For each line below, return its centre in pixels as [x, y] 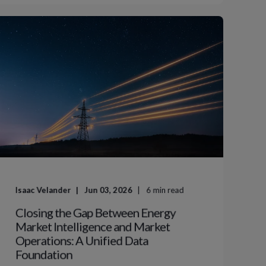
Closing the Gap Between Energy [95, 212]
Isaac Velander [43, 190]
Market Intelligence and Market [93, 226]
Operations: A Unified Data [82, 240]
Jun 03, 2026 [109, 190]
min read [168, 190]
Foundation [44, 254]
